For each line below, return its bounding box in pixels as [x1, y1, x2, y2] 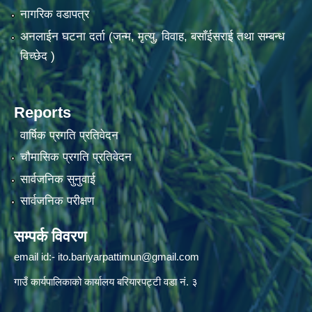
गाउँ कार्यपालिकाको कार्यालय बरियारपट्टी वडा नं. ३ [14, 276, 198, 288]
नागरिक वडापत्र [19, 8, 89, 22]
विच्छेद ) [19, 49, 55, 63]
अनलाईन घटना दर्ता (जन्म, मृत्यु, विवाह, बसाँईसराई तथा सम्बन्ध [19, 29, 285, 43]
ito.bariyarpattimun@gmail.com [58, 251, 199, 263]
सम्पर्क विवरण [14, 228, 86, 246]
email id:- [14, 251, 58, 263]
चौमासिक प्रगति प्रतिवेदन [19, 150, 132, 164]
